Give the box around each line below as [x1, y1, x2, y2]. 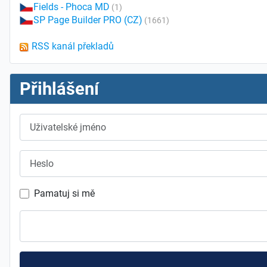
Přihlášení [20, 79, 99, 100]
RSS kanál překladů [32, 41, 114, 52]
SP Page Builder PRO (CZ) [33, 14, 142, 26]
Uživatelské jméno [19, 114, 95, 126]
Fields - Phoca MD [33, 1, 110, 13]
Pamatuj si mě [34, 188, 95, 200]
